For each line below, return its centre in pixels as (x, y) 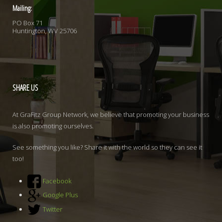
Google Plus (60, 195)
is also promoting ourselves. (53, 126)
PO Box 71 (28, 23)
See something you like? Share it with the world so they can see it (107, 147)
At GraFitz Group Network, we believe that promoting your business (111, 114)
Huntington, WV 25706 (45, 30)
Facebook (57, 181)
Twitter (53, 209)
